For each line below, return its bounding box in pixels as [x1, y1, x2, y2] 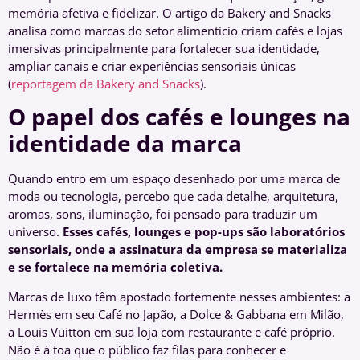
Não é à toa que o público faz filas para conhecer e [8, 341, 286, 358]
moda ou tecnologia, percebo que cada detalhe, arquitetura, [8, 188, 338, 205]
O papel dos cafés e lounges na [8, 101, 350, 133]
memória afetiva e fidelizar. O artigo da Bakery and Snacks [8, 4, 331, 21]
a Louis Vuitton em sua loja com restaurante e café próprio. [8, 323, 335, 340]
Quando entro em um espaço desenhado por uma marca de [8, 170, 340, 187]
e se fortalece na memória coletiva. [8, 259, 223, 276]
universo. [8, 223, 63, 240]
